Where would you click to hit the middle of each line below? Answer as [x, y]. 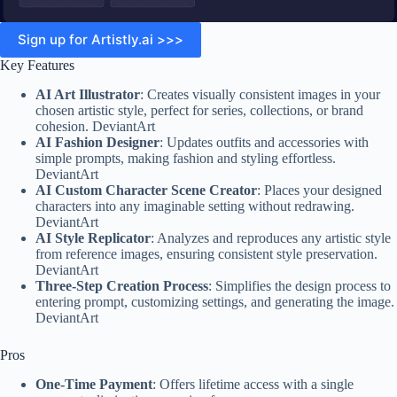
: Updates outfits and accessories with [264, 142]
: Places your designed [319, 190]
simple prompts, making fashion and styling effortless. [186, 158]
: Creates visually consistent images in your [260, 94]
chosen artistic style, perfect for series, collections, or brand [199, 110]
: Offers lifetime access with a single [253, 384]
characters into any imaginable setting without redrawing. [195, 206]
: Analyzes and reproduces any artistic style [271, 237]
